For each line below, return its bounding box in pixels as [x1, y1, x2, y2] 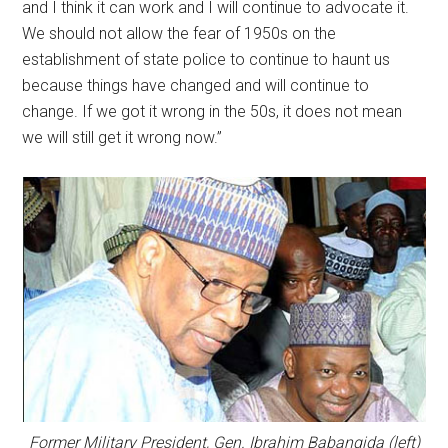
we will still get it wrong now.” [22, 128, 223, 148]
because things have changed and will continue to [22, 76, 370, 96]
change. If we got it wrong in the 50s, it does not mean [22, 102, 403, 122]
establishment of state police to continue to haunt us [22, 50, 391, 70]
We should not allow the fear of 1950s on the [22, 24, 337, 44]
